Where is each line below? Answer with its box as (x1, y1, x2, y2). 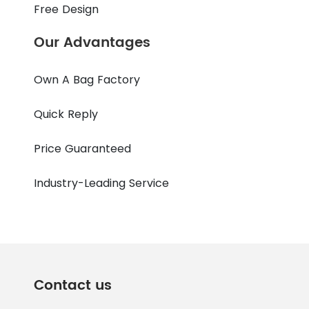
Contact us (34, 275, 112, 298)
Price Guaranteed (34, 141, 132, 157)
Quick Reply (34, 106, 99, 123)
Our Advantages (34, 32, 151, 55)
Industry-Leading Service (34, 175, 170, 192)
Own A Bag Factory (34, 72, 141, 88)
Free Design (34, 1, 99, 18)
